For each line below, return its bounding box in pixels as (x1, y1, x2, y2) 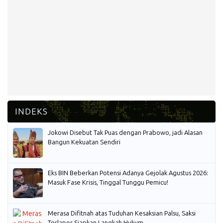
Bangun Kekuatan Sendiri (48, 138, 120, 146)
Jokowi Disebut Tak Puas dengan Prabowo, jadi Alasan (48, 128, 203, 136)
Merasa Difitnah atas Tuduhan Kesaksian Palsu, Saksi (48, 209, 196, 217)
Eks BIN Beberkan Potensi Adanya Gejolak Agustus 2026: (48, 169, 208, 177)
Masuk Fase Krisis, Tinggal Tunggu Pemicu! (48, 178, 168, 186)
